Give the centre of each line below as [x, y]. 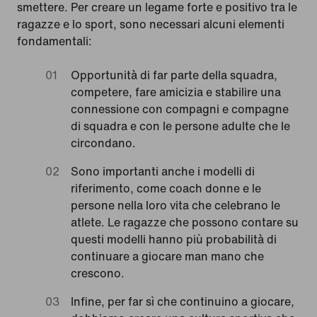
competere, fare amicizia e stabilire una [176, 92]
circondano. [103, 143]
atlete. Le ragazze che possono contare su [185, 222]
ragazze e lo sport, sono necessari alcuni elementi [151, 24]
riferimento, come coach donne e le [166, 188]
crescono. [98, 273]
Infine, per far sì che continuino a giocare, [183, 301]
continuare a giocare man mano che [167, 256]
